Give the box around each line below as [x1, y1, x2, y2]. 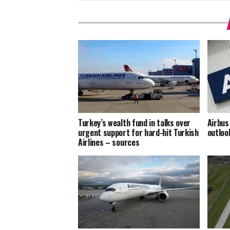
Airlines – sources [78, 136, 140, 148]
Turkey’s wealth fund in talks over [78, 116, 191, 129]
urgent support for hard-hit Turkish [78, 126, 199, 139]
